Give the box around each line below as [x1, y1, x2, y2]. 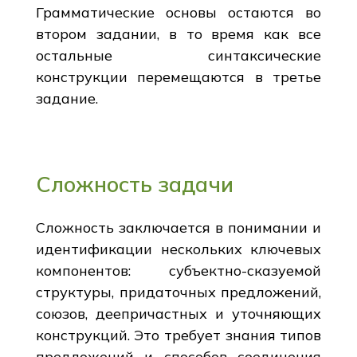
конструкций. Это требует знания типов [35, 325, 322, 344]
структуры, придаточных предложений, [35, 282, 322, 301]
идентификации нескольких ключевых [35, 239, 322, 258]
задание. [35, 88, 98, 108]
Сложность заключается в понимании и [35, 218, 322, 237]
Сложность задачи [35, 170, 233, 198]
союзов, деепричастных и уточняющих [35, 304, 322, 323]
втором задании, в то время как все [35, 24, 322, 43]
